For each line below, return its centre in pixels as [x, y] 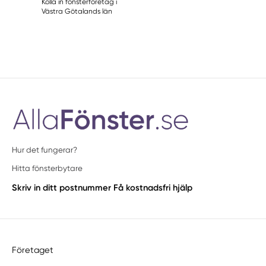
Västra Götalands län [77, 11]
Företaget [33, 250]
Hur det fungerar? [45, 150]
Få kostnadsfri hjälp [153, 188]
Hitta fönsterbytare [47, 168]
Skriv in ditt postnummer [62, 188]
